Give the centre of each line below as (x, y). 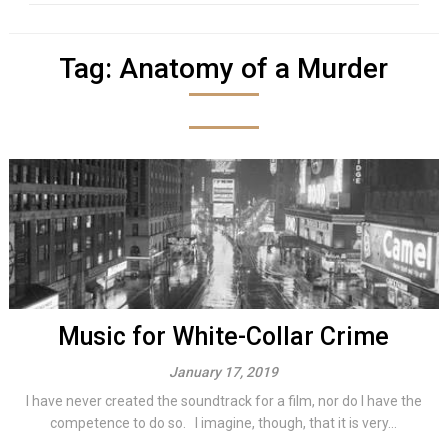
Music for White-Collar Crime (224, 336)
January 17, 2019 (224, 372)
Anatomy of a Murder (254, 68)
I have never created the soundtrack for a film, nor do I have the (223, 401)
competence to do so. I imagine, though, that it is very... (224, 423)
